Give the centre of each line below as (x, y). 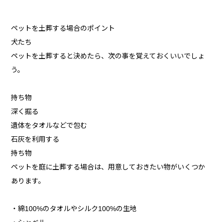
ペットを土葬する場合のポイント (63, 28)
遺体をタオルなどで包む (49, 126)
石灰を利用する (35, 139)
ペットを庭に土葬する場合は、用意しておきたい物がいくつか (108, 167)
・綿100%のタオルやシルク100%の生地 (74, 209)
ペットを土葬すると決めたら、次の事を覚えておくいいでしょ (108, 56)
